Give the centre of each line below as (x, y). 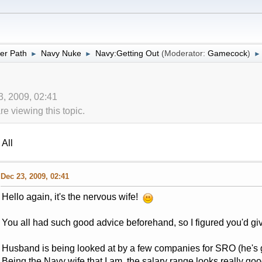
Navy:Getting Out (127, 53)
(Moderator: (184, 53)
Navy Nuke (61, 53)
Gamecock (227, 53)
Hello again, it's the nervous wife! (72, 197)
